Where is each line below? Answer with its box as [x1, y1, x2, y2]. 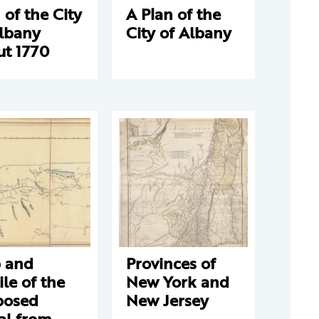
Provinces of [126, 251, 216, 275]
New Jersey [126, 288, 209, 312]
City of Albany [126, 21, 231, 44]
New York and [126, 270, 229, 293]
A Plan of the [126, 2, 221, 26]
